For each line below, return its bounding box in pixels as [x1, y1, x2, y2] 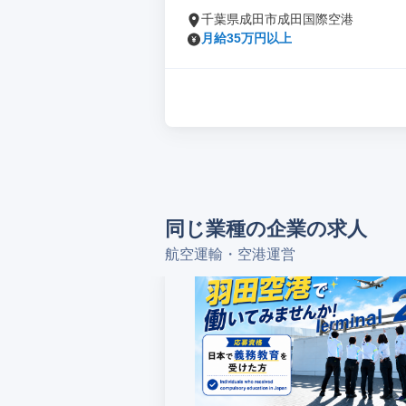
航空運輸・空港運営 [165, 246, 295, 262]
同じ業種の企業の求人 [165, 217, 367, 240]
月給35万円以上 [201, 31, 292, 45]
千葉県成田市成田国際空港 [201, 12, 353, 26]
